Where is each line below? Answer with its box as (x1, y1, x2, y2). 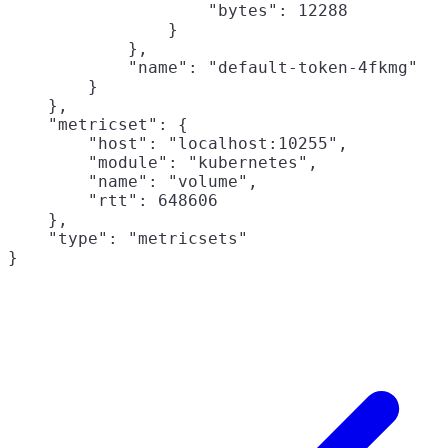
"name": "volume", (8, 172, 258, 192)
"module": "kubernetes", (8, 153, 318, 173)
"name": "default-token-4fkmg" (8, 58, 418, 78)
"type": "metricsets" (8, 229, 248, 249)
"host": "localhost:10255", (8, 134, 348, 154)
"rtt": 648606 (8, 191, 218, 211)
